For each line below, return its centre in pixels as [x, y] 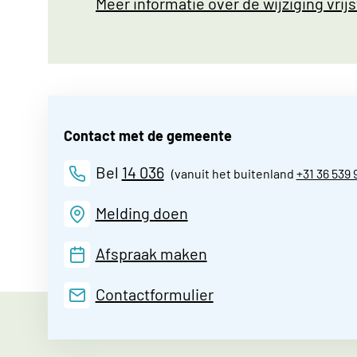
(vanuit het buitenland [230, 173]
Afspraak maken [151, 253]
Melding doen [141, 212]
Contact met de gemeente [148, 135]
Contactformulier [154, 294]
